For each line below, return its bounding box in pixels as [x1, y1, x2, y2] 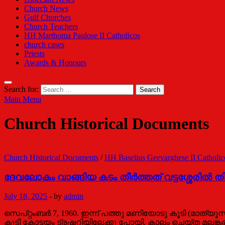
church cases [24, 40, 64, 49]
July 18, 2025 [4, 192, 47, 201]
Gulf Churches [24, 13, 71, 22]
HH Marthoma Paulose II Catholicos [24, 31, 140, 40]
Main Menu [4, 95, 41, 103]
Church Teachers [24, 22, 78, 31]
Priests [24, 49, 45, 58]
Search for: [4, 85, 39, 93]
